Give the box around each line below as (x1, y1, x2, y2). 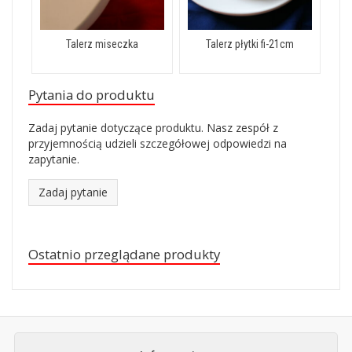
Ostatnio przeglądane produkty (28, 245, 220, 263)
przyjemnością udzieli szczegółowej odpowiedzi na (28, 136, 287, 151)
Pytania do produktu (28, 86, 155, 104)
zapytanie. (28, 152, 79, 167)
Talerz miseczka (66, 38, 138, 50)
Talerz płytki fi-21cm (206, 38, 294, 50)
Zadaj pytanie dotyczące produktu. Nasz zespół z (28, 120, 278, 135)
